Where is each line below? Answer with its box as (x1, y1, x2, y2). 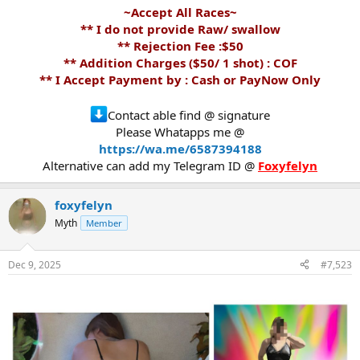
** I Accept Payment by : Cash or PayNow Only (39, 72, 321, 88)
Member (86, 217, 122, 230)
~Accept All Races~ (123, 4, 237, 21)
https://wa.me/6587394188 (98, 141, 262, 157)
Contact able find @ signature (108, 107, 270, 124)
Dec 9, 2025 (8, 257, 61, 272)
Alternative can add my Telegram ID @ (43, 157, 258, 174)
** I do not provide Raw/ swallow (80, 21, 280, 38)
